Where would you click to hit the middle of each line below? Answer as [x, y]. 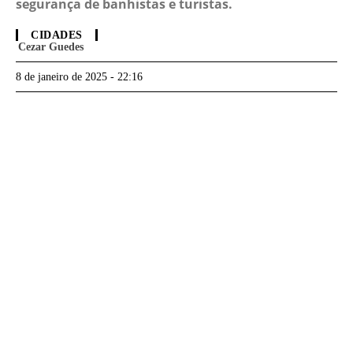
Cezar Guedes [51, 47]
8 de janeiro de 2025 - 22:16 [79, 77]
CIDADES [57, 35]
